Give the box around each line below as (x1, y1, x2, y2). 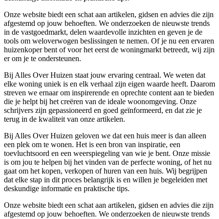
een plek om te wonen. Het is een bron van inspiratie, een (4, 140, 180, 149)
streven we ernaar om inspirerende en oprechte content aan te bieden (4, 88, 214, 97)
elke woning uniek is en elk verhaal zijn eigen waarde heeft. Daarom (4, 79, 215, 88)
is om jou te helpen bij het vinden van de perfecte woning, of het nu (4, 157, 212, 166)
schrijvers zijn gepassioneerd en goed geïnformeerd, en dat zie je (4, 106, 202, 114)
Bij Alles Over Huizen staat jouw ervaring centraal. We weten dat (4, 70, 205, 79)
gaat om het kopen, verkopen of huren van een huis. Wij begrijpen (4, 166, 207, 175)
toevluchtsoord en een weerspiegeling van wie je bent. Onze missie (4, 149, 210, 157)
